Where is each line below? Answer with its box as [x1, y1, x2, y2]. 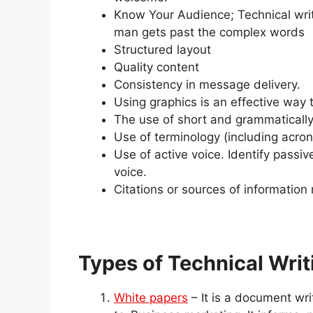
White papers [114, 291, 188, 305]
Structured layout [114, 43, 211, 57]
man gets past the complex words [114, 25, 305, 40]
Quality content [114, 60, 199, 75]
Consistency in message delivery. [114, 78, 300, 92]
